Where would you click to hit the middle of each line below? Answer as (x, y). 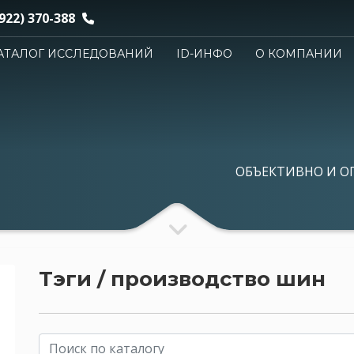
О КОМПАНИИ (298, 54)
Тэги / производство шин (182, 279)
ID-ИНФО (204, 54)
